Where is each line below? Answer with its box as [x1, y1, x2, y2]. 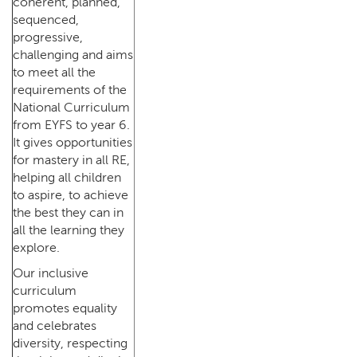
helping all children [13, 171, 121, 184]
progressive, [13, 30, 83, 44]
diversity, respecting [13, 336, 127, 350]
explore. [13, 241, 60, 254]
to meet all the [13, 65, 96, 79]
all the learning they [13, 223, 124, 237]
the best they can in [13, 206, 124, 219]
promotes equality [13, 301, 117, 315]
